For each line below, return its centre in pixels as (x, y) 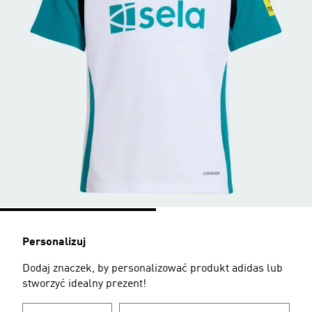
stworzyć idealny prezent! (84, 284)
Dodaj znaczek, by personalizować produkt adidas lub (153, 269)
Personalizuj (54, 242)
